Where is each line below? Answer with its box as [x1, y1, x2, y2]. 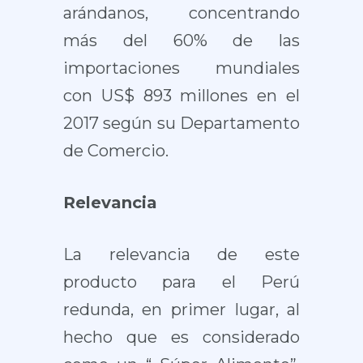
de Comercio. [62, 141, 169, 160]
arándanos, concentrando [62, 3, 301, 23]
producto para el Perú [62, 272, 301, 292]
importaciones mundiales [62, 58, 301, 78]
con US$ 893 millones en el [62, 86, 301, 105]
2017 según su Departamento [62, 113, 301, 133]
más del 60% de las [62, 31, 301, 50]
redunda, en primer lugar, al [62, 300, 301, 319]
